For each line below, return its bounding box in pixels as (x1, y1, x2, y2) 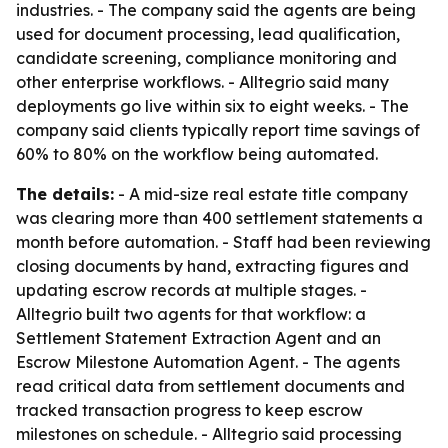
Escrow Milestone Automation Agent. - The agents (16, 352, 400, 372)
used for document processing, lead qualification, (16, 24, 400, 44)
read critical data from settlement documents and (16, 376, 405, 396)
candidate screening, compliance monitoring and (16, 48, 397, 68)
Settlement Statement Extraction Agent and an (16, 328, 381, 348)
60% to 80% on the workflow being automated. (16, 144, 378, 164)
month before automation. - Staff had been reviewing (16, 232, 431, 252)
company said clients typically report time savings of (16, 120, 420, 140)
